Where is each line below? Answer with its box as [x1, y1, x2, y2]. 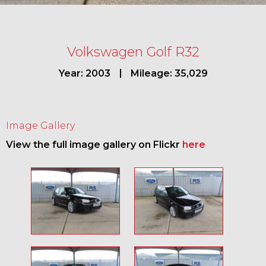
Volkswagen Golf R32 [66, 44, 199, 60]
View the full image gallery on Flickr [6, 139, 182, 150]
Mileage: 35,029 [130, 68, 208, 79]
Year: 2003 [58, 68, 110, 79]
